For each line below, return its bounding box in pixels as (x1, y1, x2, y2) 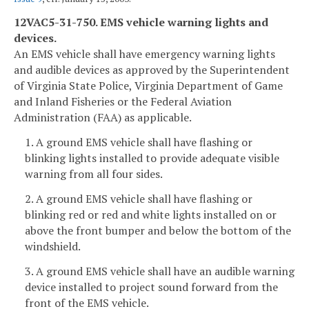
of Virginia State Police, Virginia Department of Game (14, 78, 283, 94)
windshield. (25, 238, 81, 254)
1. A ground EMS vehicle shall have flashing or (25, 134, 252, 150)
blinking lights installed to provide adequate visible (25, 150, 279, 166)
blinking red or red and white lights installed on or (25, 206, 277, 222)
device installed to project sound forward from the (25, 279, 278, 295)
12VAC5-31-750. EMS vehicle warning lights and (14, 14, 268, 30)
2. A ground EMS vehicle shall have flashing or (25, 190, 252, 206)
